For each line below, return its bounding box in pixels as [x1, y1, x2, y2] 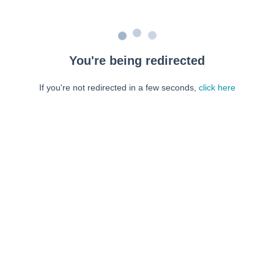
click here [198, 83, 235, 92]
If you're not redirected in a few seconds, [39, 83, 199, 92]
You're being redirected [69, 54, 205, 67]
